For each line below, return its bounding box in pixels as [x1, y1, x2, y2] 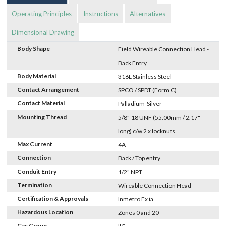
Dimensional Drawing [12, 28, 75, 37]
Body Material [17, 72, 56, 80]
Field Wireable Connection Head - [118, 45, 209, 53]
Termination [17, 181, 52, 189]
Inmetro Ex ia [118, 195, 154, 203]
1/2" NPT [118, 168, 143, 176]
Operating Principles [12, 10, 72, 18]
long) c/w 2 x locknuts [118, 127, 176, 135]
